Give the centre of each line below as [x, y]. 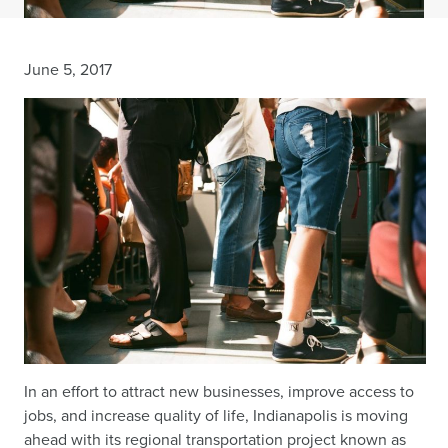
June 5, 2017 [68, 70]
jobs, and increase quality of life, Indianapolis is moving [216, 416]
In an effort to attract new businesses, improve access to [219, 392]
